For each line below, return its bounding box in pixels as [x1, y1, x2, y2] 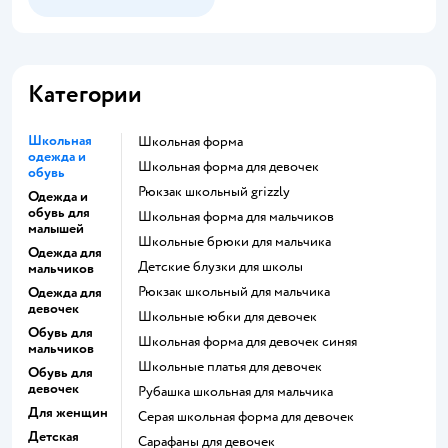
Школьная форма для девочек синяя [152, 333, 357, 350]
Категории [28, 79, 142, 110]
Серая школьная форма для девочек [147, 408, 354, 425]
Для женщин [28, 404, 108, 421]
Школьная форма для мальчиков [152, 208, 334, 225]
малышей [28, 220, 84, 237]
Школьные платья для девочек [152, 358, 322, 375]
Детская [28, 428, 79, 445]
